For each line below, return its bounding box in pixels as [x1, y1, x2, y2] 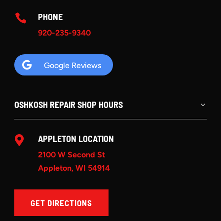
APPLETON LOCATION [37, 133, 114, 145]
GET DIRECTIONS [31, 198, 93, 208]
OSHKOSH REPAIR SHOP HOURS [14, 99, 123, 110]
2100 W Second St [37, 150, 105, 160]
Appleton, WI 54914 [37, 163, 110, 173]
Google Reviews [44, 61, 102, 71]
